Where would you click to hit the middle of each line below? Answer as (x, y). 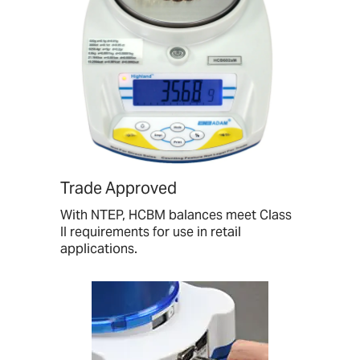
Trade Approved (119, 188)
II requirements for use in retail (151, 232)
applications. (99, 249)
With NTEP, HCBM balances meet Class (176, 215)
